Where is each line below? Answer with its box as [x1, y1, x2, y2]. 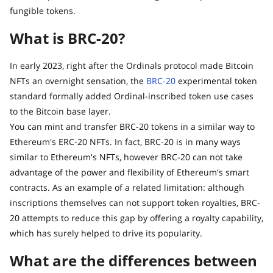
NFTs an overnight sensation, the [10, 74, 146, 87]
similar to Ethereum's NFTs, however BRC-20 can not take [10, 151, 243, 163]
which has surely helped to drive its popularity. [10, 227, 202, 239]
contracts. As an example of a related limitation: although [10, 181, 244, 193]
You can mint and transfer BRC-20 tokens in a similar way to [10, 120, 255, 132]
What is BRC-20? [10, 27, 125, 48]
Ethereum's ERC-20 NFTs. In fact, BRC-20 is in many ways [10, 135, 241, 147]
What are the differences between [10, 250, 257, 271]
